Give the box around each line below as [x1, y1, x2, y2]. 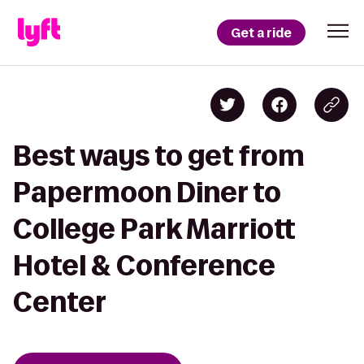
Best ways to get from [13, 141, 305, 171]
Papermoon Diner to [13, 177, 281, 207]
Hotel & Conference [13, 250, 275, 280]
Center [13, 287, 106, 317]
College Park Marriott [13, 214, 296, 244]
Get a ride [231, 24, 292, 41]
